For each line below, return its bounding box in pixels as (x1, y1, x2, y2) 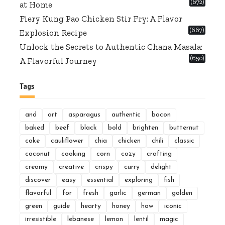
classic (174, 137, 194, 145)
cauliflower (51, 137, 83, 145)
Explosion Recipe (20, 28, 87, 38)
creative (59, 163, 84, 171)
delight (151, 163, 172, 171)
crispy (95, 163, 113, 171)
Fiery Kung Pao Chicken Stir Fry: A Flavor (20, 14, 182, 24)
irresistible (25, 215, 56, 223)
